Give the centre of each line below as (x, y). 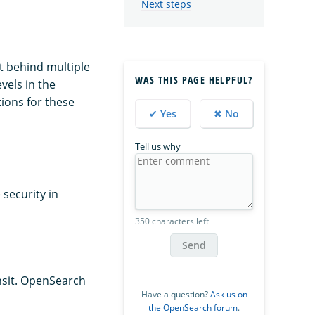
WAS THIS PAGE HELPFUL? (194, 79)
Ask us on (229, 294)
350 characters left (172, 221)
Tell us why (158, 146)
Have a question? (175, 294)
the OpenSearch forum (193, 307)
